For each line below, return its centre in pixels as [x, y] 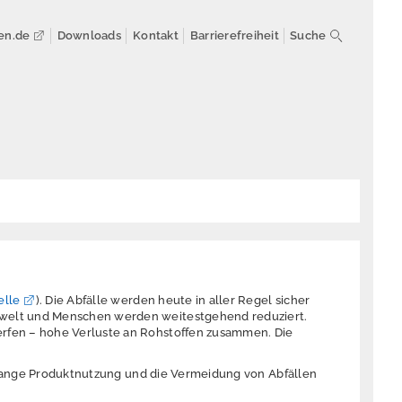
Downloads [89, 35]
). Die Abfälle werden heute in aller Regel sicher [173, 300]
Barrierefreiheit [234, 35]
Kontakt [156, 35]
